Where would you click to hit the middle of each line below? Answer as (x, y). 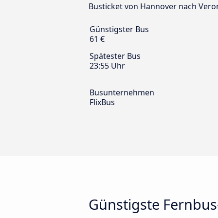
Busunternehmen (122, 93)
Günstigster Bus (119, 29)
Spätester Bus (115, 56)
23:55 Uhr (107, 66)
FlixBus (102, 102)
